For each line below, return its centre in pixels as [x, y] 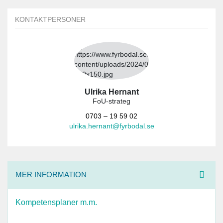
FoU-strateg [111, 101]
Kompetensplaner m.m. [56, 202]
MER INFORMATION [51, 174]
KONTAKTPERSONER [50, 19]
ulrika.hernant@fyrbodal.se [111, 126]
